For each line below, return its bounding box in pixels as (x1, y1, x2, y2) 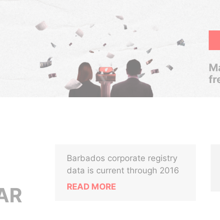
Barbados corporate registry (67, 153, 178, 163)
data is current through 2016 (67, 165, 180, 175)
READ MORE (67, 182, 116, 192)
